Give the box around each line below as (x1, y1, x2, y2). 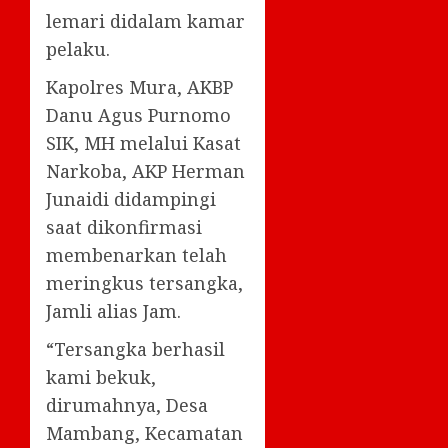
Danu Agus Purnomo (46, 103, 231, 127)
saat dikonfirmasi (46, 215, 202, 239)
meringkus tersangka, (46, 271, 243, 295)
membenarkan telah (46, 243, 227, 267)
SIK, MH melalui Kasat (46, 131, 241, 155)
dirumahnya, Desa (46, 393, 208, 417)
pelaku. (46, 37, 110, 61)
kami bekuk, (46, 365, 156, 389)
